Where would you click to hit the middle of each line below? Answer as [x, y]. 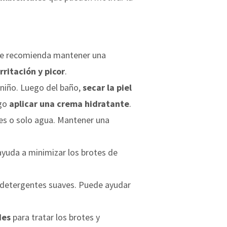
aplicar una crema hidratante [69, 103]
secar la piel [107, 87]
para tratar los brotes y [55, 217]
